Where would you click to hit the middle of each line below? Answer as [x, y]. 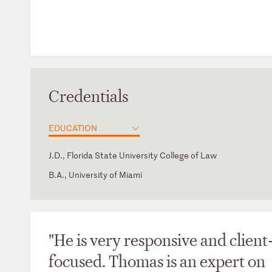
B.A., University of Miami [95, 175]
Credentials [88, 97]
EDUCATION [73, 128]
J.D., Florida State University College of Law [133, 155]
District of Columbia [87, 188]
